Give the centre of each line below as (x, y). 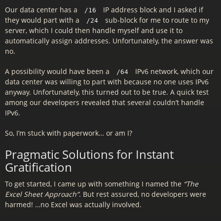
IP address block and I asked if (152, 10)
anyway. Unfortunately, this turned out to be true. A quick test (107, 92)
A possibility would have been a (58, 71)
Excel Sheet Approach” (42, 194)
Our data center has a (42, 10)
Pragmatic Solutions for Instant (89, 154)
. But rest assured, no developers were (143, 194)
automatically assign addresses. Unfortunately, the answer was (109, 41)
